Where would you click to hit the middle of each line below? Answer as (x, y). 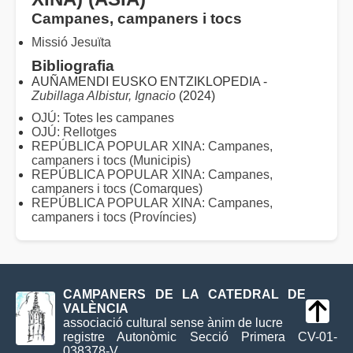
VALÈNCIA (96, 309)
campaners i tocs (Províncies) (114, 217)
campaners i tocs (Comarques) (117, 189)
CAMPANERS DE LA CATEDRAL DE (184, 295)
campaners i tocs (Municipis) (111, 160)
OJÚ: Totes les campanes (103, 118)
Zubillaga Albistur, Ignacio (104, 96)
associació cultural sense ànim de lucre (173, 323)
